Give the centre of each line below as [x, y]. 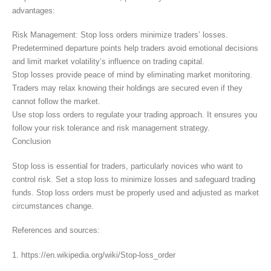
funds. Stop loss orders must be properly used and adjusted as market [135, 192]
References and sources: [56, 230]
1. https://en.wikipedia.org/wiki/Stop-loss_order [94, 255]
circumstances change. [53, 206]
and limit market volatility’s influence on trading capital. [108, 62]
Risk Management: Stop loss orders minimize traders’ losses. [120, 35]
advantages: [34, 10]
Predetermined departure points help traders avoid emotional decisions [135, 48]
